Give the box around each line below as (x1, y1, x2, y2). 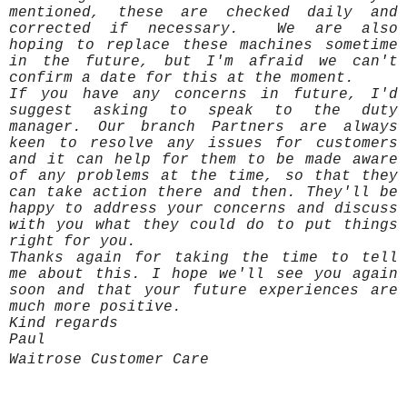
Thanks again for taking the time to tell (9, 250, 398, 267)
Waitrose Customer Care (9, 352, 209, 369)
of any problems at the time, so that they (9, 168, 398, 185)
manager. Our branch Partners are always (9, 119, 398, 136)
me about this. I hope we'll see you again (9, 266, 398, 283)
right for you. (9, 233, 145, 251)
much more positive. (9, 299, 182, 316)
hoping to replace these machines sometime (9, 37, 398, 55)
